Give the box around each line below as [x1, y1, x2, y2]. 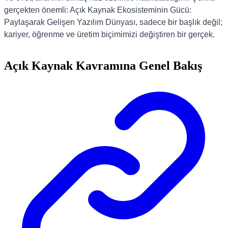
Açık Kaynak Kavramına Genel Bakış [4, 59, 202, 72]
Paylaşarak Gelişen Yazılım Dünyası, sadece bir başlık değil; [4, 17, 222, 26]
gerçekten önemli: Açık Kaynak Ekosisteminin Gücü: [4, 5, 191, 14]
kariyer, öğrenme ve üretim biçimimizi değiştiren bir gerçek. [4, 30, 215, 39]
